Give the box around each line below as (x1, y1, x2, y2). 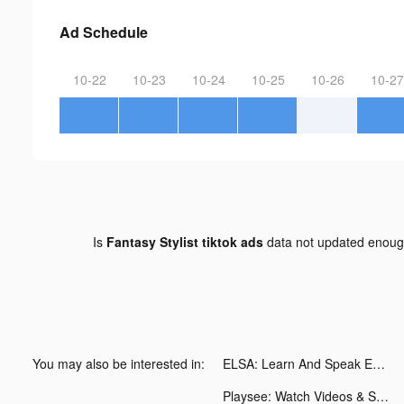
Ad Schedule (60, 21, 148, 42)
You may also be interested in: (32, 353, 205, 372)
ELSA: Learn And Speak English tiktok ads (372, 353, 385, 372)
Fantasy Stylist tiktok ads (106, 232, 263, 251)
